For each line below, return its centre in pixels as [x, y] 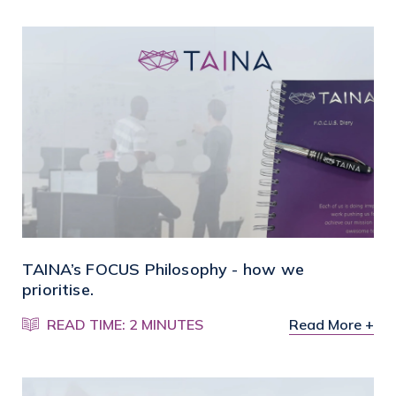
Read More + [331, 324]
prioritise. [58, 289]
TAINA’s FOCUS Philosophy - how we [163, 269]
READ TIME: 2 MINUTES [126, 324]
